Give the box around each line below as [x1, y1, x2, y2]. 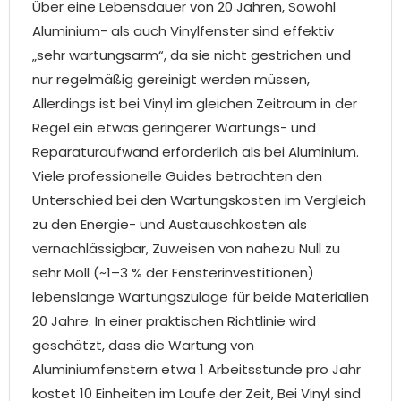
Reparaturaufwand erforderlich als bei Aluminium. [32, 142, 359, 162]
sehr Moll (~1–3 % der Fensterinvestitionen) [32, 263, 314, 283]
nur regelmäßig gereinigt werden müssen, [32, 70, 310, 90]
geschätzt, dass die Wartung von [32, 336, 254, 355]
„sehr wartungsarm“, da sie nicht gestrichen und [32, 46, 351, 65]
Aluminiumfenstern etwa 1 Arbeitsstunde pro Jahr [32, 360, 361, 380]
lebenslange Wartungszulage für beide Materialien [32, 287, 369, 307]
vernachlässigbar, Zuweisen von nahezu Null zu [32, 239, 340, 259]
